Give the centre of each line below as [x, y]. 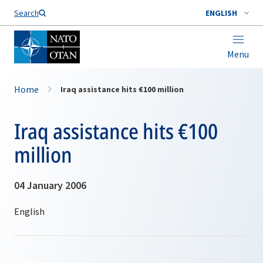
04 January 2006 [50, 185]
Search [26, 13]
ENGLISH [221, 13]
